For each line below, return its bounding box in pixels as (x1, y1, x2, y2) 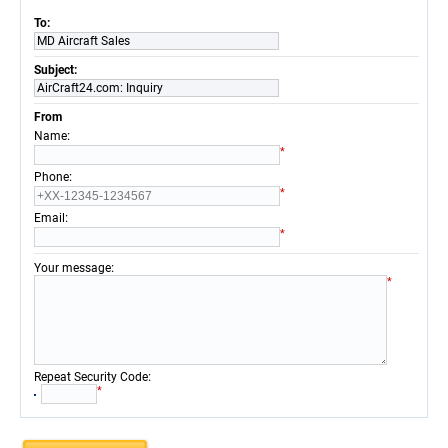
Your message (34, 261, 111, 275)
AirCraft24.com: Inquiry (37, 81, 163, 95)
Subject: (34, 63, 80, 77)
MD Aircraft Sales (37, 34, 130, 48)
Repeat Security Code (34, 370, 148, 384)
